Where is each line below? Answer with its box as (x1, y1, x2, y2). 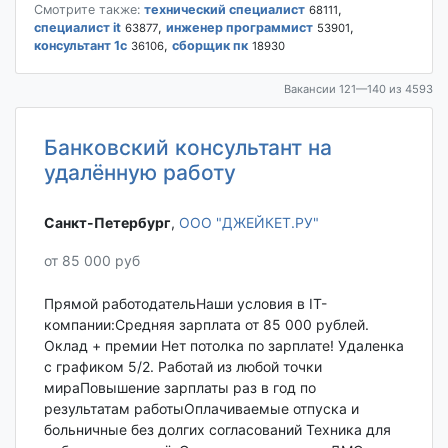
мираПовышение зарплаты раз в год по (43, 378, 316, 396)
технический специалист (143, 2, 305, 18)
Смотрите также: (33, 2, 140, 18)
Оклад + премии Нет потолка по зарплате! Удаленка (43, 336, 404, 354)
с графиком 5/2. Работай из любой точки (43, 357, 322, 375)
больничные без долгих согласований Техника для (43, 420, 391, 438)
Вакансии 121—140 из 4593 (284, 81, 433, 96)
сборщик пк (171, 38, 248, 54)
